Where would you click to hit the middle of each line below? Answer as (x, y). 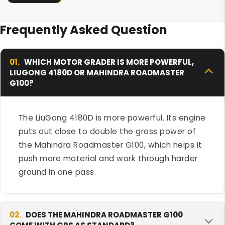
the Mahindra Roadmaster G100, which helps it (110, 145)
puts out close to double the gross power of (107, 131)
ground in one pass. (57, 172)
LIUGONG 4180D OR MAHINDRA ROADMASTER (97, 72)
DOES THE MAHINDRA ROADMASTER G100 (103, 214)
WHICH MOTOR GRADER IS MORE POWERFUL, (108, 62)
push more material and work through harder (108, 158)
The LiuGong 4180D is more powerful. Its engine (112, 118)
